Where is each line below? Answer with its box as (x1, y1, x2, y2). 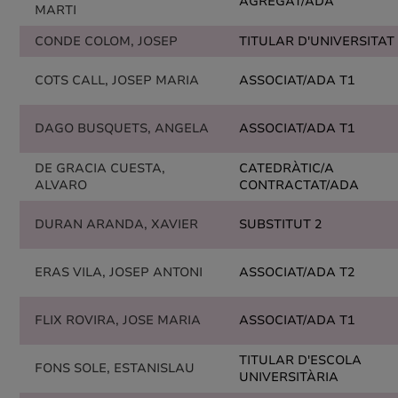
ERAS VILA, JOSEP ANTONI (35, 264, 203, 281)
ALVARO (35, 177, 87, 194)
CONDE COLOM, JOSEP (35, 33, 178, 50)
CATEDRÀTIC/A (239, 160, 334, 177)
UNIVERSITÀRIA (239, 369, 338, 386)
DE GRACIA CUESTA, (35, 160, 165, 177)
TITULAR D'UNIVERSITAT (239, 33, 394, 50)
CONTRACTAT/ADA (239, 177, 359, 194)
